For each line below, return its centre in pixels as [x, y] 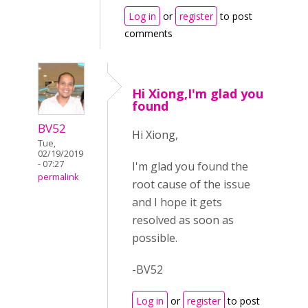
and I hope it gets [177, 202]
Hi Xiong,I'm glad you [198, 93]
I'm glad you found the [190, 166]
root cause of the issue [191, 184]
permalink [58, 177]
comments [148, 33]
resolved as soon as [183, 220]
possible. [155, 238]
